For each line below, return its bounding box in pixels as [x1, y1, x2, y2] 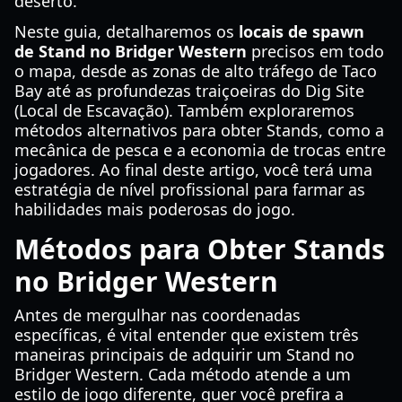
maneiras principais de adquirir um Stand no [14, 344, 354, 365]
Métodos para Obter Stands [14, 231, 385, 267]
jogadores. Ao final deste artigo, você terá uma [14, 159, 372, 180]
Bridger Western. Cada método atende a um [14, 363, 351, 385]
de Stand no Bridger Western [14, 40, 247, 62]
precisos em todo [247, 40, 384, 62]
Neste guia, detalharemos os [14, 21, 239, 42]
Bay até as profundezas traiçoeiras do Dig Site [14, 80, 364, 101]
